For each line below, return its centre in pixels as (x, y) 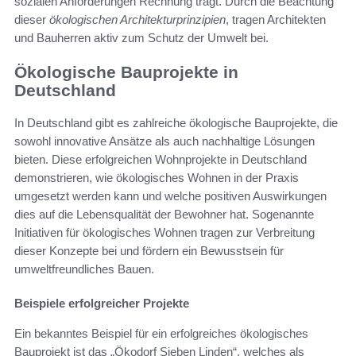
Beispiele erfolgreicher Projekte (102, 303)
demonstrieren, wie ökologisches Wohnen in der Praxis (157, 177)
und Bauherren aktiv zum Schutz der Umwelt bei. (141, 38)
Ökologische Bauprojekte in (126, 72)
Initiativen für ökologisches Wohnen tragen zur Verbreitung (164, 232)
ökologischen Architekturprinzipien (137, 20)
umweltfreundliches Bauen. (84, 269)
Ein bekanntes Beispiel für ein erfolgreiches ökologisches (161, 333)
